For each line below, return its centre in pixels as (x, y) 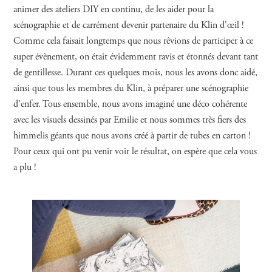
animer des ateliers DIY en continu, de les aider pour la (114, 9)
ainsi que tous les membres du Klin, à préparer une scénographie (131, 88)
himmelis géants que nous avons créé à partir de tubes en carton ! (132, 136)
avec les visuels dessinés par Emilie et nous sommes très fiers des (130, 120)
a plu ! (25, 167)
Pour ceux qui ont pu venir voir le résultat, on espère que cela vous (135, 151)
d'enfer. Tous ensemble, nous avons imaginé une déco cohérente (131, 104)
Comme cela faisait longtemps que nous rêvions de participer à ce (134, 41)
